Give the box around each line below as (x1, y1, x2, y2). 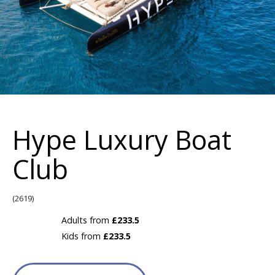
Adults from (61, 214, 112, 226)
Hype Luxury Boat (12, 122, 231, 158)
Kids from (61, 230, 103, 242)
